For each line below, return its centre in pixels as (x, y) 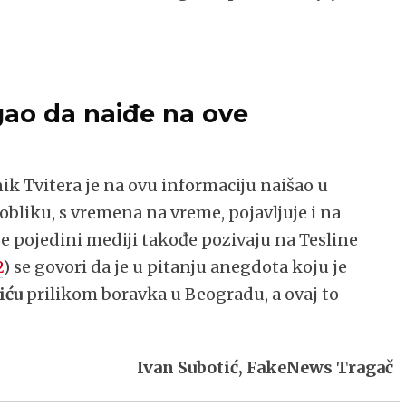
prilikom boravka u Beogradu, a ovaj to (181, 294)
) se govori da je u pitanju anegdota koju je (175, 266)
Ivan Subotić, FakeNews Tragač (266, 368)
